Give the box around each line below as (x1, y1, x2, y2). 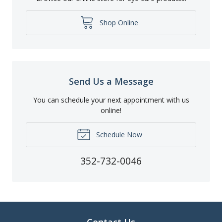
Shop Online (98, 17, 138, 27)
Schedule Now (94, 129, 142, 139)
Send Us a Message (68, 75, 154, 87)
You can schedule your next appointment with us (33, 95, 189, 105)
